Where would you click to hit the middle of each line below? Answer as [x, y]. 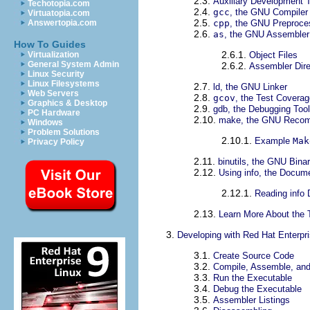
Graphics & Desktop [67, 103]
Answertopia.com [62, 23]
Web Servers [53, 93]
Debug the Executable [257, 289]
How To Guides [50, 44]
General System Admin [73, 64]
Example [274, 140]
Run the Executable [253, 277]
